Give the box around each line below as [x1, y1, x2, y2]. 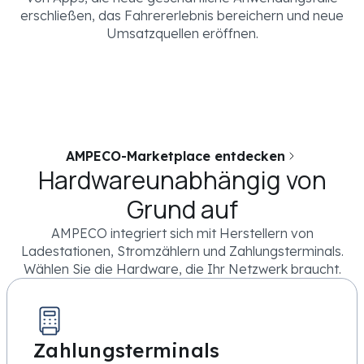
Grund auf [126, 193, 238, 227]
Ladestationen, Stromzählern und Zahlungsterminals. [20, 243, 344, 260]
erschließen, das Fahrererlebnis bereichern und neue [20, 7, 344, 24]
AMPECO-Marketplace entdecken [66, 148, 285, 165]
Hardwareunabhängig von [37, 163, 327, 197]
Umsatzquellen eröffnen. [106, 25, 258, 42]
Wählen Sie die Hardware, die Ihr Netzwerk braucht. [23, 261, 341, 278]
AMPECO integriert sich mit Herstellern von [50, 225, 314, 242]
